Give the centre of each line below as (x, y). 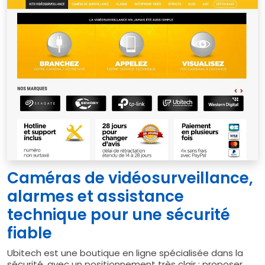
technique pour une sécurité (119, 214)
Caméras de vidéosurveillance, (130, 178)
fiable (30, 233)
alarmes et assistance (96, 196)
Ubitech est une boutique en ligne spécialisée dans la (125, 253)
